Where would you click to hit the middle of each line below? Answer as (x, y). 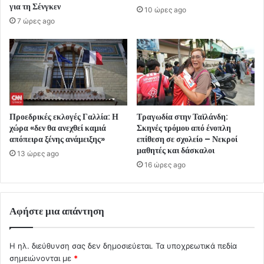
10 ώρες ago (165, 10)
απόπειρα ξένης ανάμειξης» (57, 139)
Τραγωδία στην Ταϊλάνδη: (182, 116)
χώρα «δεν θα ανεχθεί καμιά (58, 128)
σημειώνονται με (42, 258)
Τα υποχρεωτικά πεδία (196, 245)
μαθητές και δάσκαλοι (176, 150)
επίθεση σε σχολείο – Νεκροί (187, 139)
